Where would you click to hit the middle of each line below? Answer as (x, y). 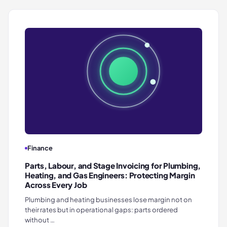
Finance (40, 148)
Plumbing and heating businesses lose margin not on (108, 200)
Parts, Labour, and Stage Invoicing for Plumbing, (113, 166)
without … (40, 220)
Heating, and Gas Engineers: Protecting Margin (110, 175)
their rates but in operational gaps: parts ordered (101, 210)
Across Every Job (56, 185)
